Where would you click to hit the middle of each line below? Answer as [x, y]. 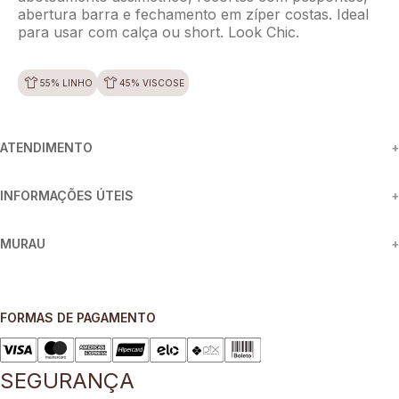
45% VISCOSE [152, 82]
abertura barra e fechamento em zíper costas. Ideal [193, 14]
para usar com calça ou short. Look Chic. [159, 32]
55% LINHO [66, 82]
